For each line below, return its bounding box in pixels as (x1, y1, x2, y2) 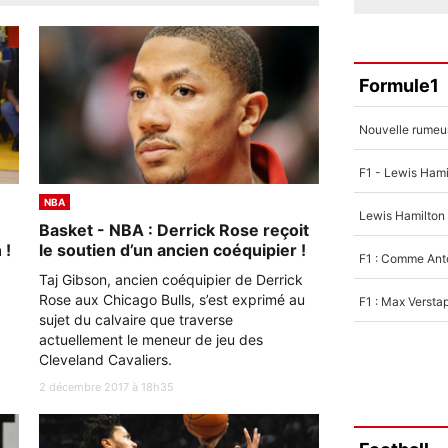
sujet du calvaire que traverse (39, 310, 233, 328)
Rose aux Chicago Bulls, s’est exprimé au (39, 290, 305, 308)
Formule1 (359, 74, 439, 96)
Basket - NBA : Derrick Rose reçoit (39, 219, 309, 240)
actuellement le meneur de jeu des (39, 330, 263, 348)
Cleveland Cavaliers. (39, 350, 172, 368)
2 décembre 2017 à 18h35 (39, 379, 174, 394)
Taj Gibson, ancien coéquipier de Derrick (39, 270, 303, 288)
